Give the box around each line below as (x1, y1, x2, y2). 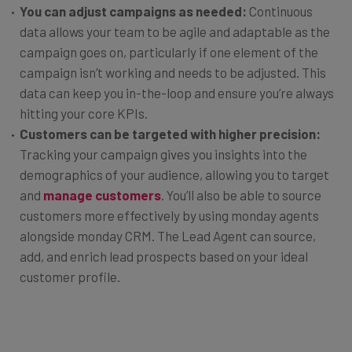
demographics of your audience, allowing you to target (20, 167, 329, 183)
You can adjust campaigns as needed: (20, 3, 247, 20)
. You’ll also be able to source (161, 187, 321, 203)
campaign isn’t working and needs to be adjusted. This (20, 64, 326, 81)
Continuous (247, 3, 313, 20)
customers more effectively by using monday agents (20, 207, 319, 224)
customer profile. (20, 269, 120, 285)
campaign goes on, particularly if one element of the (20, 44, 318, 60)
